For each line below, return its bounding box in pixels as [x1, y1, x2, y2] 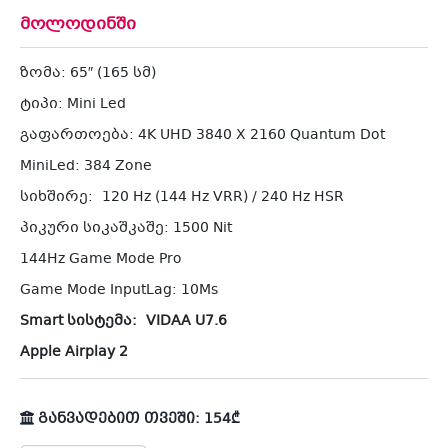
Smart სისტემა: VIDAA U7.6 [20, 310, 227, 333]
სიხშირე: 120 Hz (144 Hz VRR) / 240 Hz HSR [20, 186, 344, 209]
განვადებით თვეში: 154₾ [34, 408, 240, 431]
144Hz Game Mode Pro [20, 248, 182, 271]
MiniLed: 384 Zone [20, 155, 152, 178]
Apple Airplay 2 [20, 341, 128, 364]
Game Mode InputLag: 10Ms [20, 279, 218, 302]
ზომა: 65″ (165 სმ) [20, 62, 156, 85]
